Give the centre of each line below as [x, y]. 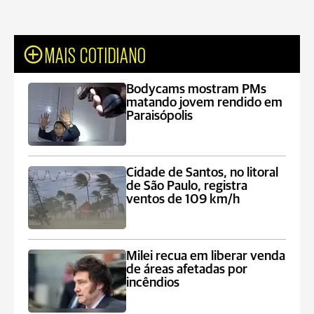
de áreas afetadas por [187, 269]
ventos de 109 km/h [183, 199]
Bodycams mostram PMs [197, 89]
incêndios [153, 283]
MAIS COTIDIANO [96, 54]
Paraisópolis [160, 116]
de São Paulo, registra [187, 186]
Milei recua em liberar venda [206, 256]
